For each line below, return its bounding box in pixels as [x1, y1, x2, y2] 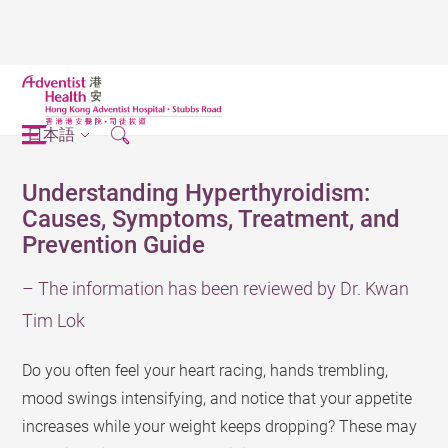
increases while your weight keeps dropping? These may [22, 417, 418, 436]
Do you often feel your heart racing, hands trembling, [22, 361, 389, 380]
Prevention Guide [22, 231, 206, 259]
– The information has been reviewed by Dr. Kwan [22, 278, 410, 299]
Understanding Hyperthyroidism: [22, 179, 371, 207]
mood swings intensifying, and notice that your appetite [22, 389, 413, 408]
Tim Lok [22, 310, 86, 331]
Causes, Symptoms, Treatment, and [22, 205, 401, 233]
